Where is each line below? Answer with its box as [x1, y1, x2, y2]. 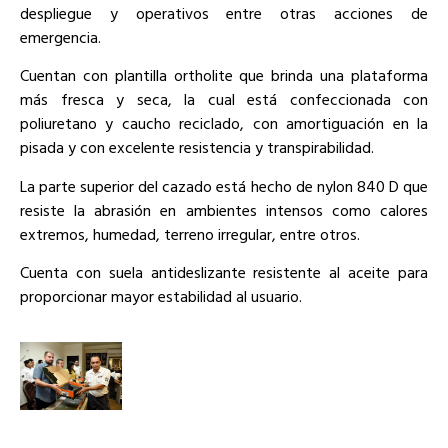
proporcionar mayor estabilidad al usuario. [20, 283, 302, 308]
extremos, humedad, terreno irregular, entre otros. [20, 221, 360, 246]
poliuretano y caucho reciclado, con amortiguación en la [20, 111, 428, 136]
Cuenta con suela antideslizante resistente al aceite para [20, 259, 428, 284]
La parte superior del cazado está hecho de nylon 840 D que [20, 173, 428, 198]
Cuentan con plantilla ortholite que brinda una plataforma [20, 63, 428, 88]
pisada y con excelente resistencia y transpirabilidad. [20, 135, 374, 160]
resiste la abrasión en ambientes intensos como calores [20, 197, 428, 222]
